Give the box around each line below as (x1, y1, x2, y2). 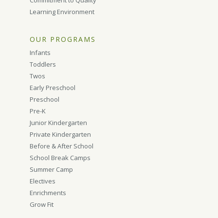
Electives (30, 177, 56, 185)
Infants (30, 48, 51, 57)
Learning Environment (30, 7, 95, 16)
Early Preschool (30, 83, 76, 92)
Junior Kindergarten (30, 118, 88, 127)
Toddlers (30, 60, 56, 69)
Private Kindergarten (30, 130, 91, 139)
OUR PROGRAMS (30, 35, 96, 44)
